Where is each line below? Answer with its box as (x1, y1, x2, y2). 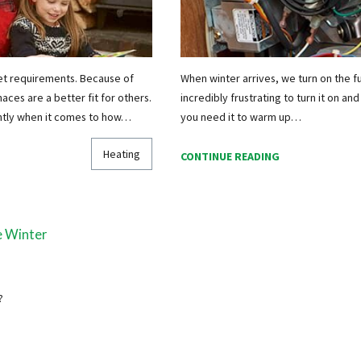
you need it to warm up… (180, 110, 301, 125)
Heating (103, 147, 141, 162)
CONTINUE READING (180, 148, 280, 164)
